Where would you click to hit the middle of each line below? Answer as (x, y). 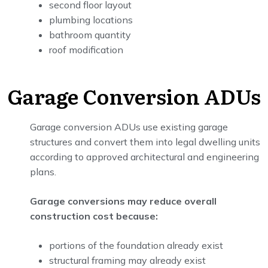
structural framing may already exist (127, 260)
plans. (43, 172)
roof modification (86, 50)
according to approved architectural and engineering (144, 157)
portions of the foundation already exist (136, 245)
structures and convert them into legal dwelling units (145, 142)
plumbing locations (91, 20)
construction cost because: (94, 216)
